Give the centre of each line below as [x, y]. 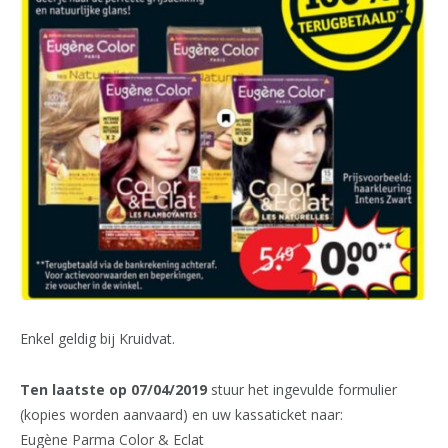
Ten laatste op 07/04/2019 [113, 390]
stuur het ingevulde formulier [302, 390]
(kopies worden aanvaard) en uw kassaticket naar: [181, 415]
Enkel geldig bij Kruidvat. [97, 339]
